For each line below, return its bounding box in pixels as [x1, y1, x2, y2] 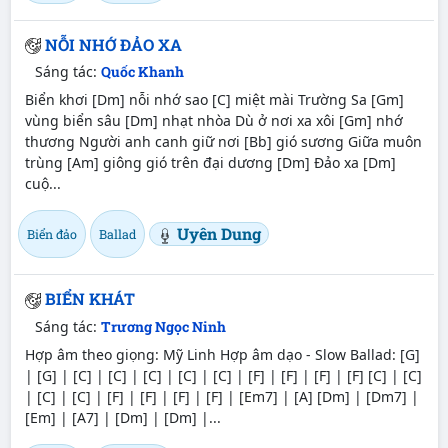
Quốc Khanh [101, 62, 184, 82]
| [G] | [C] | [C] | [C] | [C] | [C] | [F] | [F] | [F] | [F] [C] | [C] [24, 366, 422, 386]
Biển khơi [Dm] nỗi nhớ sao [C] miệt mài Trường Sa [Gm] [24, 90, 404, 110]
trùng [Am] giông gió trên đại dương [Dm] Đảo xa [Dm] [24, 153, 396, 173]
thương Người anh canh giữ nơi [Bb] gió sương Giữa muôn [24, 132, 422, 152]
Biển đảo [26, 226, 77, 243]
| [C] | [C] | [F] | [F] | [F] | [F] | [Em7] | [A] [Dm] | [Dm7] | [24, 387, 419, 407]
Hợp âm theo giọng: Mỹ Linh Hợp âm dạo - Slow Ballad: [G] [24, 345, 420, 365]
